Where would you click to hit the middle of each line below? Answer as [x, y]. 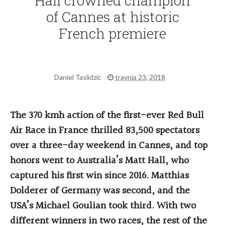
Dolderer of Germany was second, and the [100, 191]
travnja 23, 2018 [140, 77]
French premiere [113, 34]
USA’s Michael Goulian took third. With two [103, 206]
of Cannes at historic [113, 17]
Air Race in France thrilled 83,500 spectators [105, 131]
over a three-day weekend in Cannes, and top [109, 146]
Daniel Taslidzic [78, 77]
